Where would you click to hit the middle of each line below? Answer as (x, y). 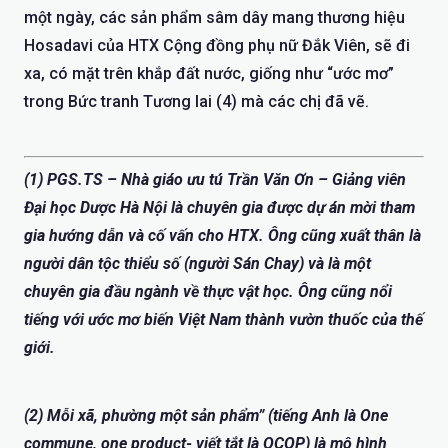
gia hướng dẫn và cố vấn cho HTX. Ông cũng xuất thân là (222, 235)
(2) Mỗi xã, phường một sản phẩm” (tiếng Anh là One (206, 415)
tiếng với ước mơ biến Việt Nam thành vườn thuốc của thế (223, 319)
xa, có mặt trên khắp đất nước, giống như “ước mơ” (209, 73)
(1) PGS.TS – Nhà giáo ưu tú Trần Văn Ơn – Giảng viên (215, 179)
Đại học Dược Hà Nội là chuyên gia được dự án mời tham (219, 207)
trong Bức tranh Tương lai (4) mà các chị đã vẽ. (196, 101)
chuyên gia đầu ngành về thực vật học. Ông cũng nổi (208, 291)
